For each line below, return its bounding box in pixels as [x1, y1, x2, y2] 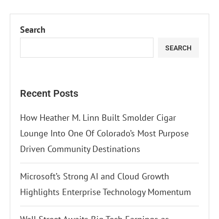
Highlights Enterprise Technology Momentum [20, 186, 191, 198]
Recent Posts [20, 88, 78, 100]
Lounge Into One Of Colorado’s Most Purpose [20, 128, 189, 139]
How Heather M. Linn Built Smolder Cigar [20, 112, 176, 124]
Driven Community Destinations [20, 143, 140, 155]
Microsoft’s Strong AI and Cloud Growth [20, 171, 169, 182]
